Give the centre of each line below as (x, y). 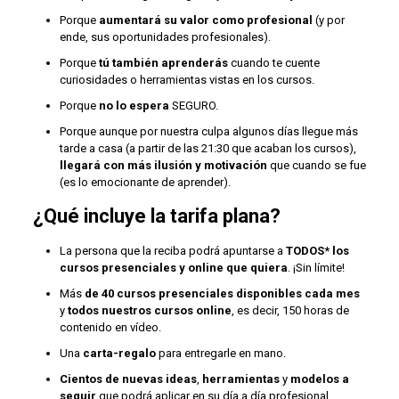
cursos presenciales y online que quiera (173, 268)
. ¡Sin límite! (316, 268)
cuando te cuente (273, 63)
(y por (328, 20)
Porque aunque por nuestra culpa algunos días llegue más (208, 131)
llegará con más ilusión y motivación (163, 165)
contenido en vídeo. (110, 327)
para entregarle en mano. (220, 353)
